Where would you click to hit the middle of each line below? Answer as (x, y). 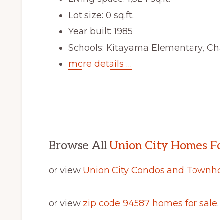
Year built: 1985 (100, 31)
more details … (100, 64)
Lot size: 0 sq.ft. (101, 15)
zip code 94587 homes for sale (150, 203)
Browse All (79, 145)
